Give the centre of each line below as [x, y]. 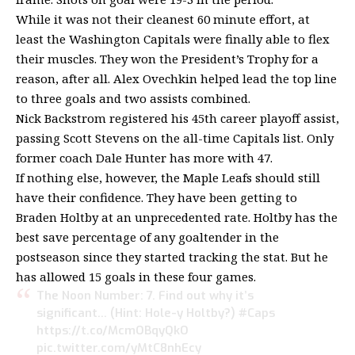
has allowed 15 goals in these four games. [136, 277]
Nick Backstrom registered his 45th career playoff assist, [177, 118]
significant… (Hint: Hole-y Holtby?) [137, 313]
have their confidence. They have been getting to [157, 197]
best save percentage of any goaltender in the [147, 237]
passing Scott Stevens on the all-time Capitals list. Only [175, 138]
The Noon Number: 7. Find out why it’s [145, 296]
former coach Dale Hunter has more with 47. [144, 158]
